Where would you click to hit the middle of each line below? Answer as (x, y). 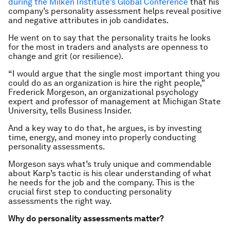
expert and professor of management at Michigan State (114, 101)
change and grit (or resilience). (66, 56)
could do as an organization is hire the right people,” (107, 83)
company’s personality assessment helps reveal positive (115, 11)
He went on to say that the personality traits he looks (109, 38)
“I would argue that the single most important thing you (114, 74)
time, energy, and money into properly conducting (102, 137)
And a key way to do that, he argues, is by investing (105, 128)
